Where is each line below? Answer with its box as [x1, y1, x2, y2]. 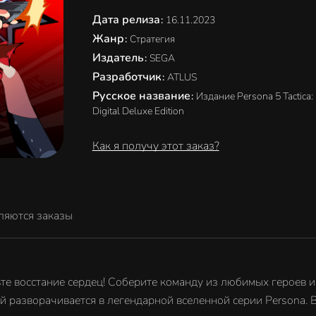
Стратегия [129, 32, 175, 46]
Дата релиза [92, 12, 163, 28]
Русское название [92, 88, 193, 104]
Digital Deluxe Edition [92, 104, 184, 118]
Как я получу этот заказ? [92, 138, 219, 154]
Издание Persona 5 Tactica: [195, 90, 313, 103]
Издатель [92, 50, 147, 66]
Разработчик [92, 69, 164, 85]
